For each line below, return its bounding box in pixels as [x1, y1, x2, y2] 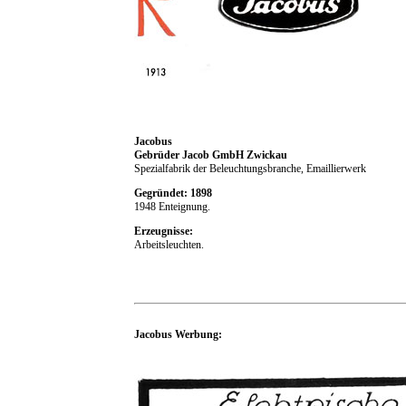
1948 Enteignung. [134, 199, 210, 213]
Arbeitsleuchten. [134, 237, 204, 251]
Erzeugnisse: [134, 224, 193, 237]
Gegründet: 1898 [134, 186, 212, 199]
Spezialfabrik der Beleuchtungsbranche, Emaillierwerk [134, 161, 366, 175]
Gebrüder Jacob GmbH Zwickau [134, 148, 287, 161]
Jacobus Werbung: [134, 327, 222, 341]
